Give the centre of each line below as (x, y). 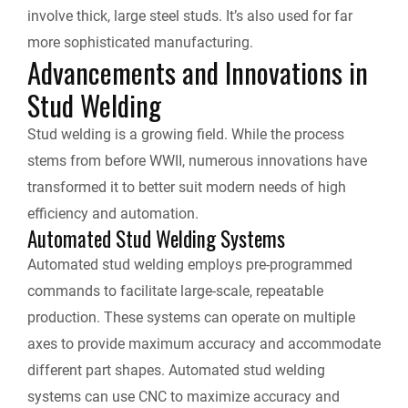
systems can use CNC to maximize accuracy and (184, 397)
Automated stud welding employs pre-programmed (190, 265)
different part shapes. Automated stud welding (176, 371)
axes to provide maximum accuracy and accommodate (204, 344)
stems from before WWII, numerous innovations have (197, 161)
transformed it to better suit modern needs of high (187, 188)
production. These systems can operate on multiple (191, 318)
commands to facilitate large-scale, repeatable (175, 291)
